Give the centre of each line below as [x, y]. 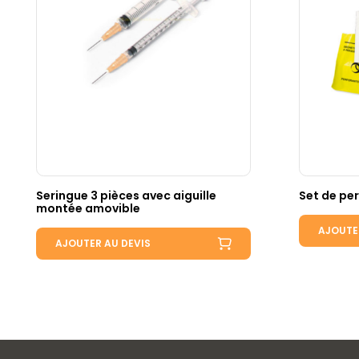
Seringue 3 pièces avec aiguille [126, 196]
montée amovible [88, 209]
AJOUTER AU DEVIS [103, 244]
